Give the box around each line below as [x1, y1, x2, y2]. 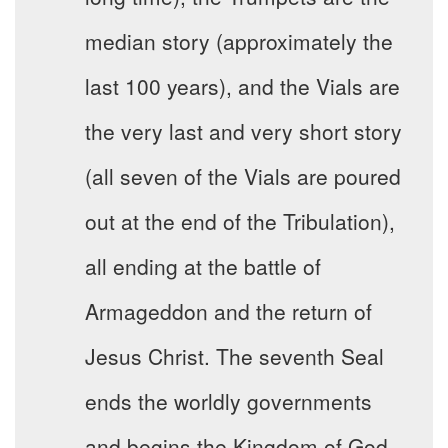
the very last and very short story [85, 116, 402, 147]
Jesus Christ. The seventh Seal [85, 341, 384, 372]
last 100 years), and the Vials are [85, 71, 400, 102]
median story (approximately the [85, 26, 393, 57]
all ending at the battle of [85, 251, 321, 282]
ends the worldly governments [85, 386, 372, 417]
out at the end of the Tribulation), [85, 206, 395, 237]
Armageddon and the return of [85, 296, 372, 327]
